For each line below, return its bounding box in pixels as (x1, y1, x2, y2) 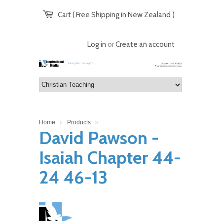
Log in (87, 40, 106, 49)
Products (67, 118, 91, 126)
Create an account (115, 40, 175, 49)
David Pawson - (39, 126, 159, 148)
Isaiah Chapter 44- (39, 146, 181, 168)
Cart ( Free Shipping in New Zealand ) (58, 10, 175, 19)
